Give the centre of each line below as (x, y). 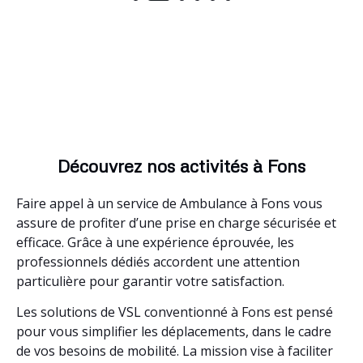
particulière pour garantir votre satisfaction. (150, 281)
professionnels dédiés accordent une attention (158, 261)
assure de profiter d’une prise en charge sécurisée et (176, 222)
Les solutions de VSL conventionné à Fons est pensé (175, 312)
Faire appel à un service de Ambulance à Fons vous (169, 203)
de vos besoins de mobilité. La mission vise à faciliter (175, 350)
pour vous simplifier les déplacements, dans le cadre (174, 331)
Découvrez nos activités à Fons (181, 165)
